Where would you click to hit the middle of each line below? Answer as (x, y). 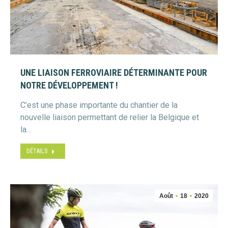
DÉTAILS (37, 151)
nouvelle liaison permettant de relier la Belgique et (110, 117)
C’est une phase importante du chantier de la (99, 105)
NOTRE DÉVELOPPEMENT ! (69, 85)
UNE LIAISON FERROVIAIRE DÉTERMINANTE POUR (114, 73)
